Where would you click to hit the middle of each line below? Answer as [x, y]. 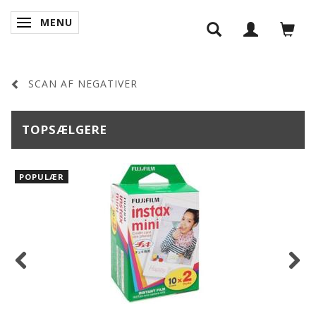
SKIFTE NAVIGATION [78, 23]
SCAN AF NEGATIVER [83, 84]
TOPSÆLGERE [65, 130]
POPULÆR [42, 177]
